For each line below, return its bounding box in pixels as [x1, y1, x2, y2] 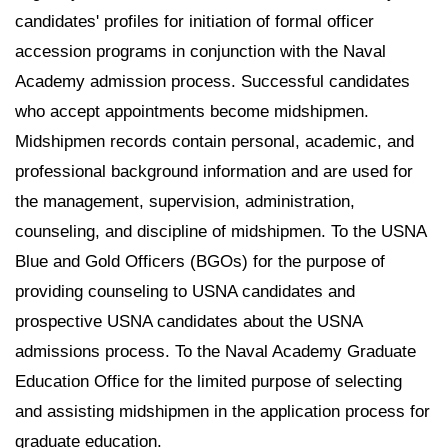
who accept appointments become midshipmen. [15, 102, 369, 122]
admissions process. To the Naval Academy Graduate [15, 342, 416, 362]
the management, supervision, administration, [15, 192, 355, 212]
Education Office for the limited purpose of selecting [15, 372, 402, 392]
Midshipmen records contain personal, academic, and [15, 132, 414, 152]
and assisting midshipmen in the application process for [15, 402, 430, 422]
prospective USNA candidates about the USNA [15, 312, 362, 332]
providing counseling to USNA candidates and [15, 282, 355, 302]
